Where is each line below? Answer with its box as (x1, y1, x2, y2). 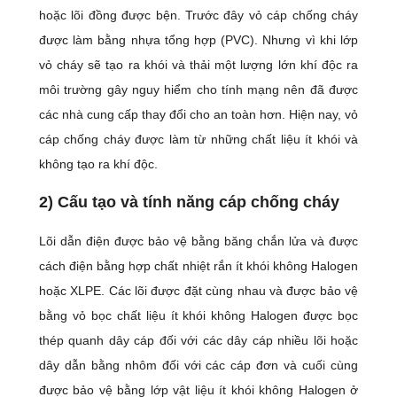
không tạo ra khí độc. (39, 156, 158, 171)
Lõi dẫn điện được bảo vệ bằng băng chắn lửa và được (39, 233, 358, 248)
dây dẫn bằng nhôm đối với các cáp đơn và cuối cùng (39, 357, 358, 372)
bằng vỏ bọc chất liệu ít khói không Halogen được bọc (39, 307, 358, 323)
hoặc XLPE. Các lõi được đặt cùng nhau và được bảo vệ (39, 283, 358, 298)
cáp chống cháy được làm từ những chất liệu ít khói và (39, 131, 358, 146)
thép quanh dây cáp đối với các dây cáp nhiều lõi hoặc (39, 332, 358, 347)
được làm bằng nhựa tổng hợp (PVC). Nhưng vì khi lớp (39, 32, 358, 47)
